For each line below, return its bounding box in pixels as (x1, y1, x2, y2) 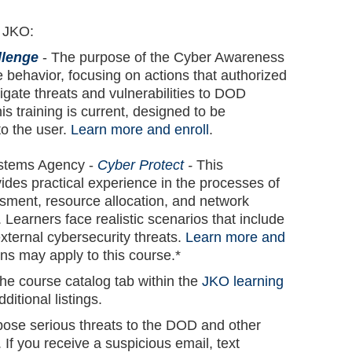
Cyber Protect (97, 157, 185, 173)
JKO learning (202, 273, 284, 289)
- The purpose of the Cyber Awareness (38, 49, 285, 65)
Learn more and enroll (71, 122, 210, 137)
